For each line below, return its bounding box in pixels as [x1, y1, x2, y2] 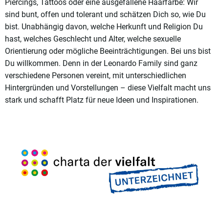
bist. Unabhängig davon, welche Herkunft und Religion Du [5, 22, 203, 32]
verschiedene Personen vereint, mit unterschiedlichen [5, 71, 186, 81]
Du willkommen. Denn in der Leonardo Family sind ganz [5, 59, 197, 68]
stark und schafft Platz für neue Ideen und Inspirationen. [5, 95, 198, 105]
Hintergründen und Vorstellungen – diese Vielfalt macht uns [5, 83, 211, 93]
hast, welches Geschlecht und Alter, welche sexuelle [5, 34, 181, 44]
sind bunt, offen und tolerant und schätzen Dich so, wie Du [5, 10, 206, 20]
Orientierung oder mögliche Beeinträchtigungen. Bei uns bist [5, 46, 211, 56]
